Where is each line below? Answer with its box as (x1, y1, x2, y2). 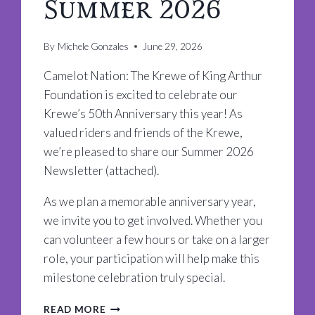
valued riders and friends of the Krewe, (44, 124, 243, 140)
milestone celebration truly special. (44, 269, 226, 285)
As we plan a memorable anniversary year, (44, 193, 257, 209)
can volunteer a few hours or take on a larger (44, 231, 271, 247)
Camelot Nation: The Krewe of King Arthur (44, 67, 263, 83)
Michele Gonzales (57, 40, 129, 52)
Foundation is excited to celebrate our (44, 86, 238, 102)
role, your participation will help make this (44, 250, 260, 266)
